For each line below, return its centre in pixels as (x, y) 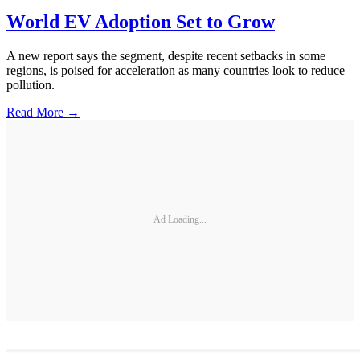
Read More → (43, 112)
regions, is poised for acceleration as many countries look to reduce (176, 70)
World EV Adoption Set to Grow (141, 21)
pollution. (31, 84)
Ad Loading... (180, 220)
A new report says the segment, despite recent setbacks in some (166, 55)
